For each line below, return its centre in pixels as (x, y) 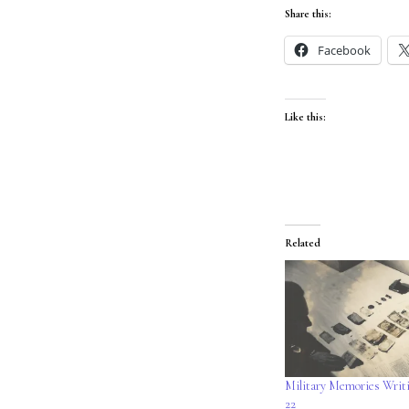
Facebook (344, 50)
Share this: (308, 14)
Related (303, 243)
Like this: (305, 117)
